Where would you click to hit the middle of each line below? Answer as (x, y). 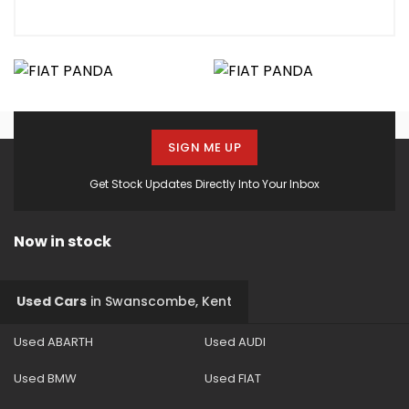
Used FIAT (233, 378)
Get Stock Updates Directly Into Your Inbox (204, 184)
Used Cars (52, 301)
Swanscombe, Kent (167, 301)
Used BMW (45, 378)
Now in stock (63, 241)
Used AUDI (235, 341)
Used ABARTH (53, 341)
